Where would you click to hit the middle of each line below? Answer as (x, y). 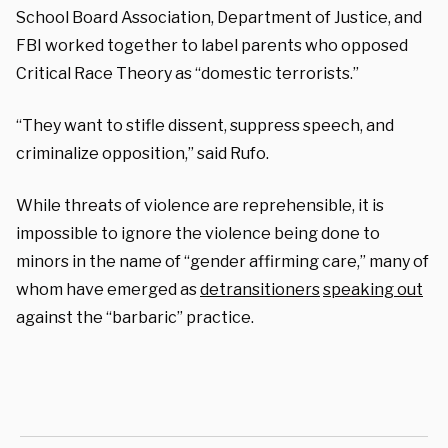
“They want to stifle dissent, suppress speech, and (205, 125)
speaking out (373, 289)
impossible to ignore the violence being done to (198, 233)
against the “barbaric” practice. (135, 317)
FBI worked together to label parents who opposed (212, 45)
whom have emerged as (108, 289)
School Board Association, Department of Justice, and (219, 17)
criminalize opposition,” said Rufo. (142, 153)
